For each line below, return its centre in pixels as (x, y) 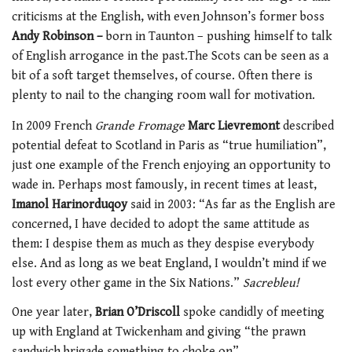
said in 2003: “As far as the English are (231, 204)
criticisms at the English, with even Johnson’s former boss (168, 17)
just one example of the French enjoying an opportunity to (171, 165)
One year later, (53, 313)
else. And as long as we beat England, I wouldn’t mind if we (169, 263)
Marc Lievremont (234, 126)
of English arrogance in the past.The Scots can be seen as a (170, 57)
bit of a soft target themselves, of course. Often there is (162, 76)
